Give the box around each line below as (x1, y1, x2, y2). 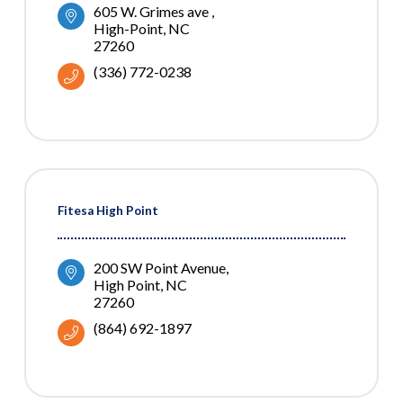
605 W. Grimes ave (94, 3, 211, 21)
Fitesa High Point (58, 203, 158, 219)
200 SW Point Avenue (94, 259, 226, 277)
